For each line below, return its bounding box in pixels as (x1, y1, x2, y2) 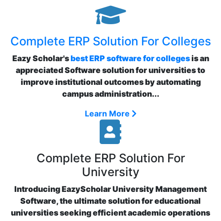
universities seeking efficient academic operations (11, 208, 210, 218)
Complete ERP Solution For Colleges (10, 34, 211, 48)
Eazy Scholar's (12, 53, 71, 63)
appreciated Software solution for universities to (16, 65, 205, 75)
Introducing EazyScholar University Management (14, 184, 207, 194)
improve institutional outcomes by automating (20, 77, 201, 87)
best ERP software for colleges (70, 53, 190, 63)
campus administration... (62, 89, 159, 99)
